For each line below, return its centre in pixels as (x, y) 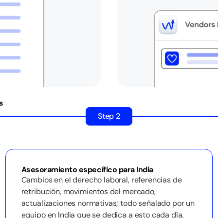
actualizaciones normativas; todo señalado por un (108, 203)
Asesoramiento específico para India (87, 170)
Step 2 (109, 116)
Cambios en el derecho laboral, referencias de (101, 180)
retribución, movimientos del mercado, (88, 191)
